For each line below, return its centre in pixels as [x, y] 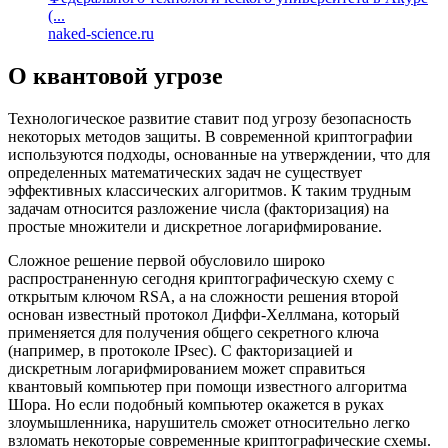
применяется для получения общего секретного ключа [193, 333]
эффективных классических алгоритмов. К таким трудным [209, 191]
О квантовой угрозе [115, 76]
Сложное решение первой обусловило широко [166, 261]
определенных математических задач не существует [185, 173]
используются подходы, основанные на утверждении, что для [219, 155]
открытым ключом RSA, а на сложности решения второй [203, 297]
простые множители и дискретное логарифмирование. [195, 227]
